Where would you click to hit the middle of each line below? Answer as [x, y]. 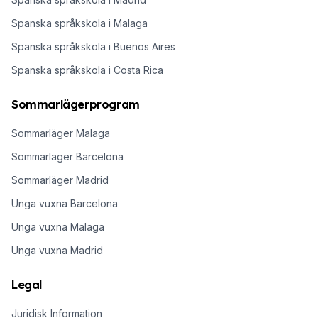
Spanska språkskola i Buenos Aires [93, 46]
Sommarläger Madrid [60, 180]
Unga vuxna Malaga [58, 226]
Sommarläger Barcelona [67, 156]
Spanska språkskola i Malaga [79, 23]
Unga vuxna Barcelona [65, 203]
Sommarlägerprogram [76, 104]
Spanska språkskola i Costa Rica [87, 70]
